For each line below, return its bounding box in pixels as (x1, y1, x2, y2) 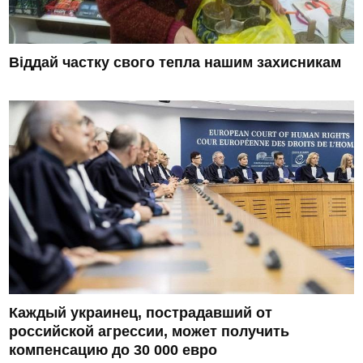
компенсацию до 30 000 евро (9, 342, 218, 359)
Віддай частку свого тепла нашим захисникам (9, 54, 342, 71)
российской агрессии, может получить (9, 323, 290, 340)
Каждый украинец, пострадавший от (9, 305, 273, 322)
